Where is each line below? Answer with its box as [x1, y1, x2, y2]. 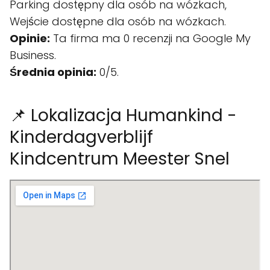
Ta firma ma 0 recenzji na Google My [50, 31, 251, 46]
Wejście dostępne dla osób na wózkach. [10, 14, 226, 29]
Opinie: [10, 31, 50, 46]
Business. [10, 48, 56, 63]
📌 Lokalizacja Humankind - [10, 104, 237, 127]
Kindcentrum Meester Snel [10, 147, 230, 171]
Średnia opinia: [10, 64, 96, 80]
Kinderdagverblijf [10, 125, 153, 149]
